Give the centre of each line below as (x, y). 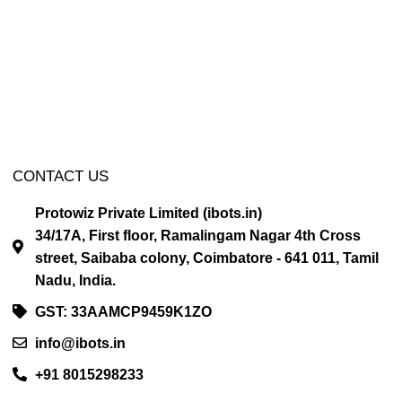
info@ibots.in (80, 343)
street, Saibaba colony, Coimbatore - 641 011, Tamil (206, 258)
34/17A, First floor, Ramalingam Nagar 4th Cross (197, 235)
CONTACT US (60, 176)
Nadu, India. (75, 280)
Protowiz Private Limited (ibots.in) (148, 213)
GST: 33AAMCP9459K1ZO (123, 311)
